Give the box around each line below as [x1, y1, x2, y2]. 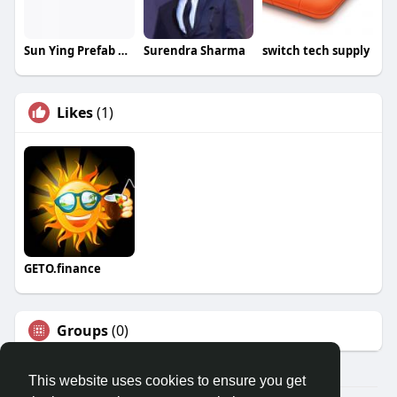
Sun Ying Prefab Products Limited [117, 42, 128, 58]
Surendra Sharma [143, 42, 245, 58]
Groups [56, 320, 108, 340]
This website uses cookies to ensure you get [28, 373, 306, 389]
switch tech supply [262, 42, 370, 58]
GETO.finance [23, 260, 101, 276]
